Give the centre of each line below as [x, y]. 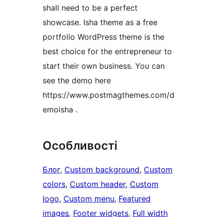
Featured [135, 199]
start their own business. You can [104, 66]
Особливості [80, 146]
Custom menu [89, 199]
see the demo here [77, 81]
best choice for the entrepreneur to [107, 52]
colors [54, 184]
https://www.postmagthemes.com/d [108, 95]
